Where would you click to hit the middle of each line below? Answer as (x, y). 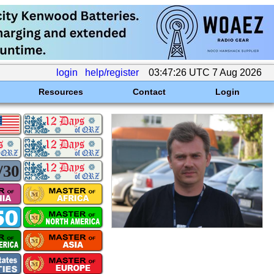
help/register (112, 72)
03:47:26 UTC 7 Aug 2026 (205, 72)
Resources (61, 92)
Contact (149, 92)
